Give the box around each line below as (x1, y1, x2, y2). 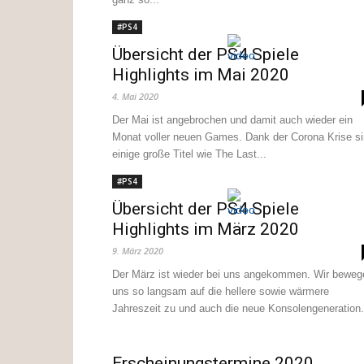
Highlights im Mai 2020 (112, 65, 289, 84)
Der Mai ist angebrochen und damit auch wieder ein (112, 114, 353, 126)
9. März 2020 (112, 245, 163, 257)
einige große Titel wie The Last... (112, 148, 266, 160)
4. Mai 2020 (112, 90, 158, 102)
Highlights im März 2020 (112, 219, 299, 239)
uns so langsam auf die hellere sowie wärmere (112, 285, 329, 297)
